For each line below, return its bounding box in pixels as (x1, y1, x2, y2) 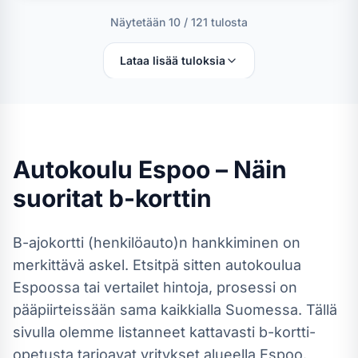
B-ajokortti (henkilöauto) (13, 234, 179, 251)
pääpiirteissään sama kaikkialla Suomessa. (13, 301, 302, 318)
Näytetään (110, 15, 169, 29)
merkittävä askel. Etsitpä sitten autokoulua (13, 257, 301, 273)
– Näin (210, 155, 287, 184)
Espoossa (13, 279, 80, 296)
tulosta (208, 15, 248, 29)
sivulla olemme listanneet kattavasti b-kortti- (13, 324, 316, 340)
